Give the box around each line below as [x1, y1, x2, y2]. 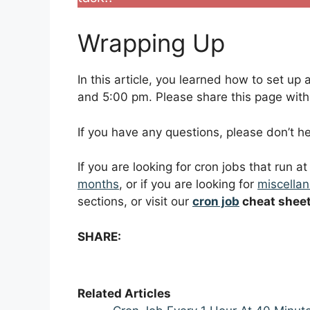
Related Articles [77, 286, 171, 300]
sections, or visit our [77, 194, 192, 209]
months [77, 177, 119, 192]
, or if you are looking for [119, 177, 257, 192]
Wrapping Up [77, 28, 225, 58]
